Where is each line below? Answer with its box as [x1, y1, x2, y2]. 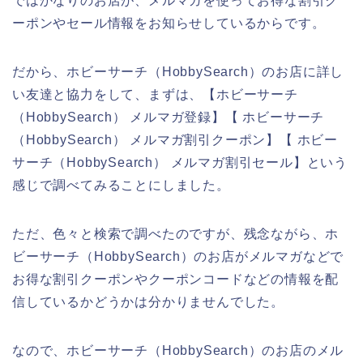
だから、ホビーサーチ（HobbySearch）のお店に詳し [12, 64, 344, 79]
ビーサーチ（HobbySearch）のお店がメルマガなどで [12, 249, 344, 263]
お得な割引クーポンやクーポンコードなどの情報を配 [12, 271, 340, 286]
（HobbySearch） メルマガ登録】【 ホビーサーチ [12, 109, 325, 124]
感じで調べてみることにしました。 [12, 177, 230, 192]
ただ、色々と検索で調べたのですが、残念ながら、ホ [12, 226, 340, 241]
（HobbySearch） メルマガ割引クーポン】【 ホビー [12, 132, 338, 147]
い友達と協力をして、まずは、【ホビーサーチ [12, 87, 298, 101]
